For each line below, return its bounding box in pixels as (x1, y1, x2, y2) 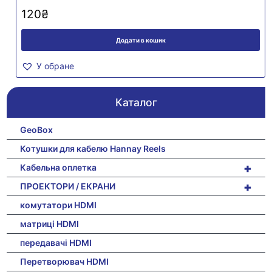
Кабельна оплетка (20, 161, 97, 172)
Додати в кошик (115, 36, 166, 44)
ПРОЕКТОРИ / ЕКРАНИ (20, 180, 116, 191)
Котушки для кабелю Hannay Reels (20, 143, 166, 154)
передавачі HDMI (20, 237, 92, 248)
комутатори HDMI (20, 199, 97, 210)
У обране (36, 60, 75, 71)
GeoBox (20, 124, 53, 135)
